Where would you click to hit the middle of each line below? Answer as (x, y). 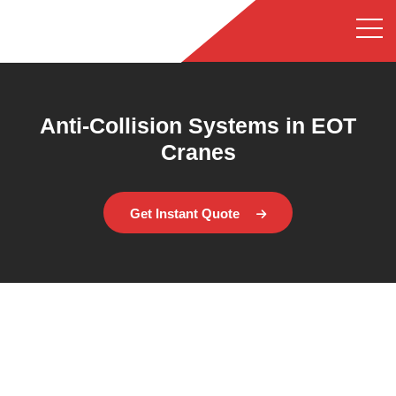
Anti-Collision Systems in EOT (198, 125)
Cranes (198, 152)
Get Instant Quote (187, 213)
